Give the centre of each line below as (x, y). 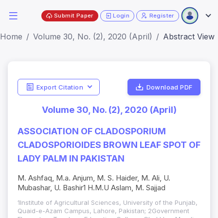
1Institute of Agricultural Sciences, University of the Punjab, (108, 203)
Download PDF (169, 87)
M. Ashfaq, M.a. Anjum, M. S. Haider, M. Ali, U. (94, 178)
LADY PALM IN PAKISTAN (71, 159)
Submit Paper (74, 15)
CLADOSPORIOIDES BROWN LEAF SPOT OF (109, 145)
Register (162, 15)
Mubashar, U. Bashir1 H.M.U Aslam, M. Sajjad (91, 188)
